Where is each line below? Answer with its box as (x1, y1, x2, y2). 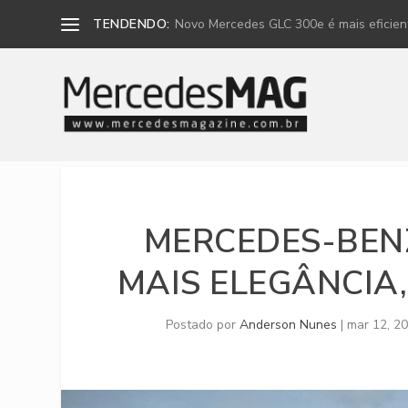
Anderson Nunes (240, 315, 338, 333)
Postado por (166, 315, 240, 333)
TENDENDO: (93, 15, 170, 33)
